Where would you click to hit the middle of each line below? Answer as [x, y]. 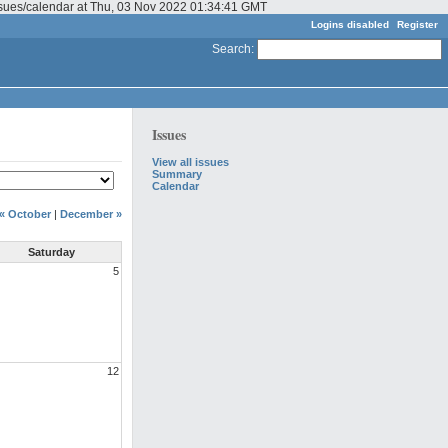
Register [417, 24]
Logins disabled [350, 24]
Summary [177, 173]
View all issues [191, 161]
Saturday [51, 252]
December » [91, 213]
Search [231, 48]
